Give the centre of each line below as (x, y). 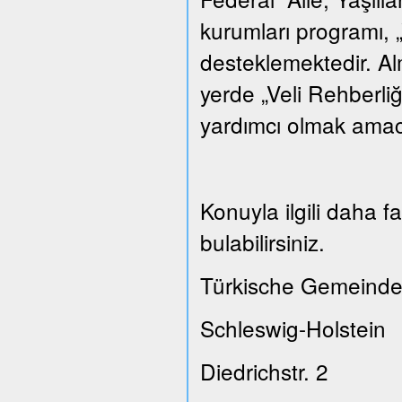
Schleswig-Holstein (293, 328)
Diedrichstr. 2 (264, 371)
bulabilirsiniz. (262, 242)
